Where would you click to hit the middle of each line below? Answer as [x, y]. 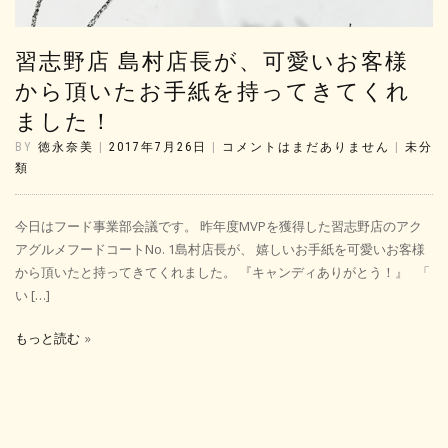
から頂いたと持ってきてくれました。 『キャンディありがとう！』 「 [222, 271]
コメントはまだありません [306, 146]
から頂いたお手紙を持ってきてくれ [213, 91]
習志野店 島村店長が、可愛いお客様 [212, 61]
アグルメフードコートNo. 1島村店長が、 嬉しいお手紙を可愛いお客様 [220, 248]
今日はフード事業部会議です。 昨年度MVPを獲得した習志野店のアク [218, 225]
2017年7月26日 [158, 146]
